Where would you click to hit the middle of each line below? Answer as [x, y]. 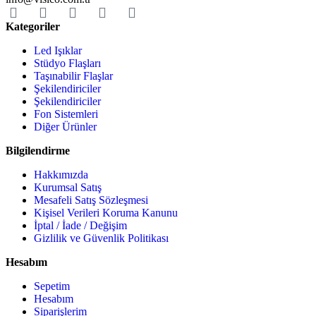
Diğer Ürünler [65, 126]
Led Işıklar [58, 50]
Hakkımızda [61, 174]
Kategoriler [33, 26]
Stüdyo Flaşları [67, 63]
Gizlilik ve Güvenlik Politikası [101, 238]
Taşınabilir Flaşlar [73, 75]
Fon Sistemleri [66, 114]
